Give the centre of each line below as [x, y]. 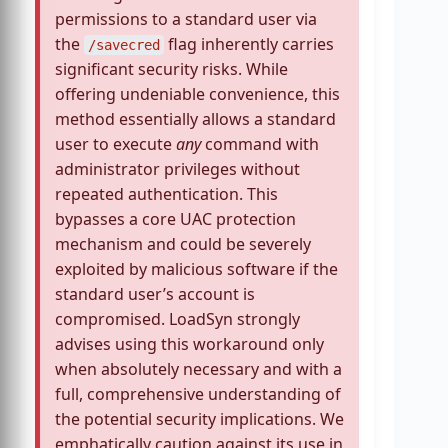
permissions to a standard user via [186, 18]
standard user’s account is [155, 293]
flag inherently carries [249, 43]
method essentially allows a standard [195, 118]
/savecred [124, 44]
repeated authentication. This [166, 193]
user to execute [115, 143]
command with [260, 143]
